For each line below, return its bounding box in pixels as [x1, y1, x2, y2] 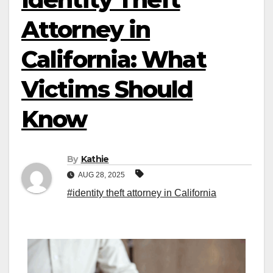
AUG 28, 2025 [77, 171, 127, 180]
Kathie [80, 154, 109, 165]
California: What [21, 45, 206, 74]
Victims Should [21, 75, 193, 104]
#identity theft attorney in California [67, 188, 216, 199]
